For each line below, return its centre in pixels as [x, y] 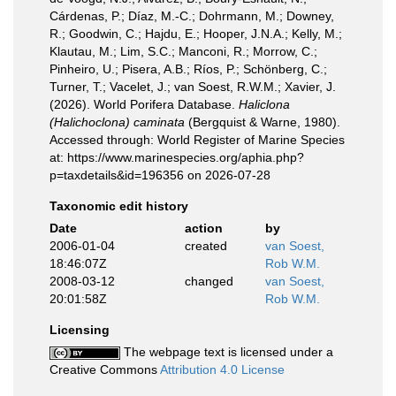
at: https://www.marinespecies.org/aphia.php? [177, 157]
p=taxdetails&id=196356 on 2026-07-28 [160, 175]
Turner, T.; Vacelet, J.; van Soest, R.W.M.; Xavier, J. [193, 87]
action [203, 228]
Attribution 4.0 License [222, 369]
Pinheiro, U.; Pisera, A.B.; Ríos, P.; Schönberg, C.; [188, 69]
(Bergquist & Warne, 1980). [263, 122]
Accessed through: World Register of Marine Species [197, 140]
